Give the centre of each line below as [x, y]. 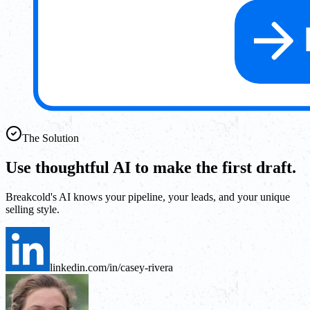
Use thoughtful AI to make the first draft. [151, 167]
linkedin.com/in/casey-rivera [111, 267]
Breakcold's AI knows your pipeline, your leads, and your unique [148, 197]
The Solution [51, 138]
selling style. [33, 209]
